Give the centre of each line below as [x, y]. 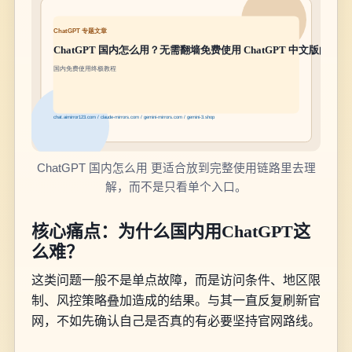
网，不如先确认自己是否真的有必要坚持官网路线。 [176, 321]
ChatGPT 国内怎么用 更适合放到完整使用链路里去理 [176, 169]
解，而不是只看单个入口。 [176, 187]
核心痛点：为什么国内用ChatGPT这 [170, 232]
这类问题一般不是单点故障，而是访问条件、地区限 [176, 280]
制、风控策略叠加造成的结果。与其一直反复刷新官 [176, 300]
